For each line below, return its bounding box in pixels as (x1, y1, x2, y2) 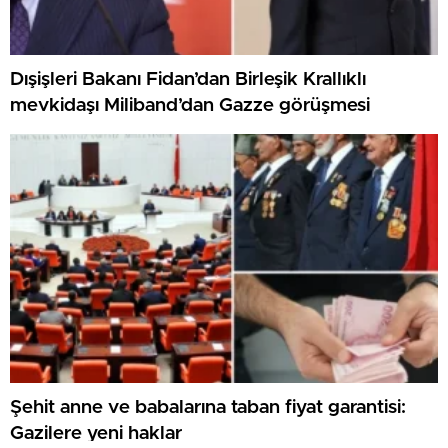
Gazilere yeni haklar (10, 424, 182, 444)
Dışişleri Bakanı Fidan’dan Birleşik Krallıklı (10, 70, 366, 90)
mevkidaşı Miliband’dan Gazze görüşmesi (10, 96, 370, 116)
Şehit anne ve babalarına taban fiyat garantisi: (10, 398, 406, 418)
